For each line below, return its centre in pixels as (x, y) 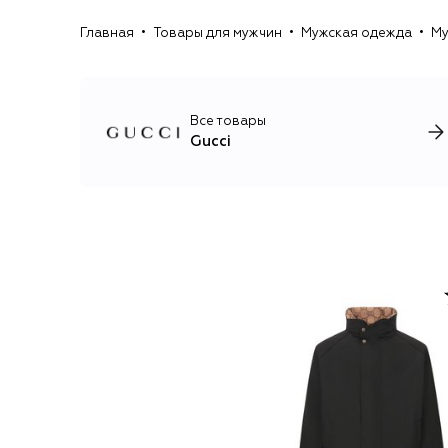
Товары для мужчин (217, 33)
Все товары (228, 121)
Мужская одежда (356, 33)
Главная (107, 33)
